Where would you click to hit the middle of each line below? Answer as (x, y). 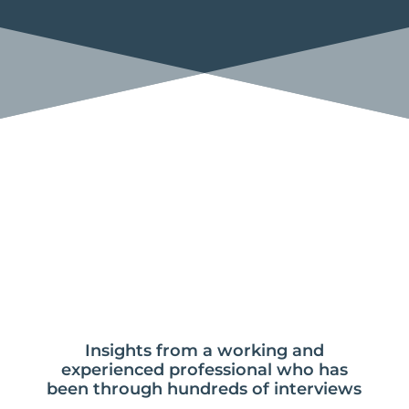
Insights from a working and (204, 351)
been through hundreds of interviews (204, 389)
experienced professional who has (204, 370)
